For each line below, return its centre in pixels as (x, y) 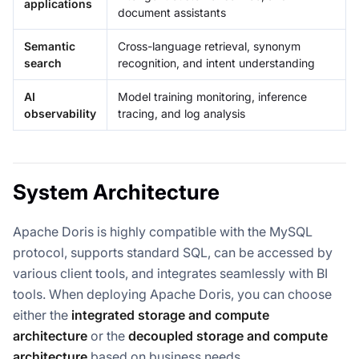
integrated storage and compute (170, 315)
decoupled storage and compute (228, 336)
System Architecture (116, 192)
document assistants (172, 13)
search (43, 63)
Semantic (50, 46)
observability (60, 114)
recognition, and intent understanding (216, 63)
